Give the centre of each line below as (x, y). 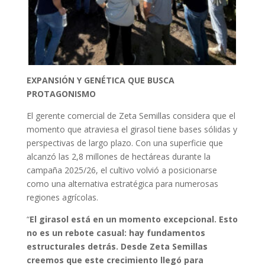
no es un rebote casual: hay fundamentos (116, 233)
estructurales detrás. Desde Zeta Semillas (117, 247)
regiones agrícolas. (62, 198)
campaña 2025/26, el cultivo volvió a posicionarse (122, 170)
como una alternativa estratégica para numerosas (122, 184)
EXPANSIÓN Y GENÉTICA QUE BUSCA (100, 80)
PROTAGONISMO (61, 94)
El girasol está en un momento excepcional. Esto (133, 219)
